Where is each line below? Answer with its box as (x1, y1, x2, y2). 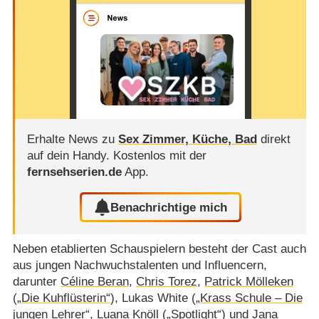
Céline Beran (60, 274, 129, 288)
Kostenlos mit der (113, 148, 206, 162)
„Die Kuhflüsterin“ (16, 291, 110, 305)
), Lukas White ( (110, 291, 196, 305)
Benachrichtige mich (110, 200, 228, 214)
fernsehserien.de (26, 164, 122, 179)
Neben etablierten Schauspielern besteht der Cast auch (12, 241, 306, 256)
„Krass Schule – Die (195, 291, 303, 305)
